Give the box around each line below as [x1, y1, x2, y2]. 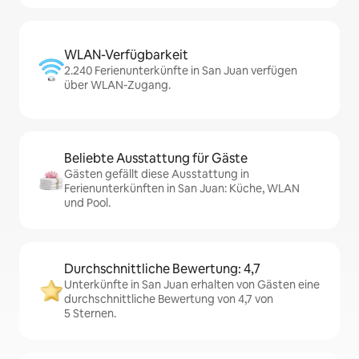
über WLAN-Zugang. [64, 78, 171, 92]
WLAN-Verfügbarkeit [64, 46, 188, 63]
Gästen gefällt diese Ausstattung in [64, 167, 249, 181]
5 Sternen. [64, 306, 116, 321]
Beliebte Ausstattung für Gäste [64, 150, 248, 167]
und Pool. [64, 196, 111, 210]
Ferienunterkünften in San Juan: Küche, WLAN [64, 181, 300, 196]
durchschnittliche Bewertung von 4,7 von [64, 292, 273, 306]
